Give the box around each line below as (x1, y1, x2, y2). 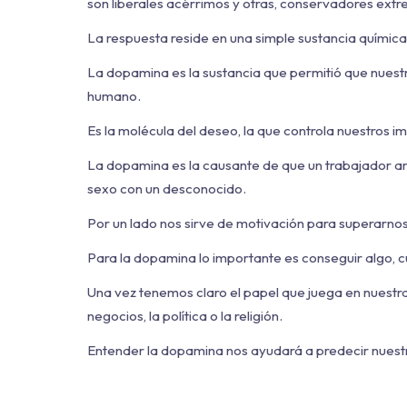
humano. (87, 87, 141, 104)
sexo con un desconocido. (87, 180, 246, 197)
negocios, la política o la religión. (87, 307, 283, 324)
